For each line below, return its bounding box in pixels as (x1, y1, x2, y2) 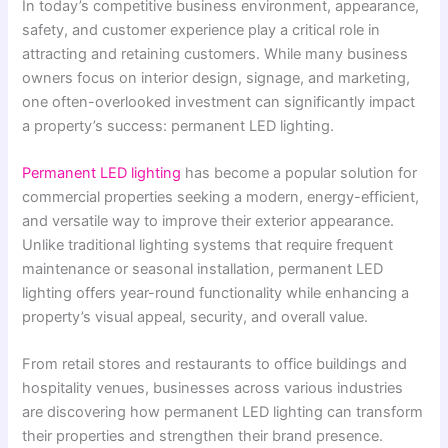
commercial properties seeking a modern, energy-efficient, (22, 188, 420, 207)
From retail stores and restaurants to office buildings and (22, 355, 408, 374)
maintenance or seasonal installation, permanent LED (22, 260, 384, 279)
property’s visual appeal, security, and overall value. (22, 308, 369, 327)
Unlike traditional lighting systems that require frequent (22, 236, 394, 255)
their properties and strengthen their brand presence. (22, 427, 384, 446)
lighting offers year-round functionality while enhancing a (22, 284, 410, 303)
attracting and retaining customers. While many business (22, 44, 409, 63)
